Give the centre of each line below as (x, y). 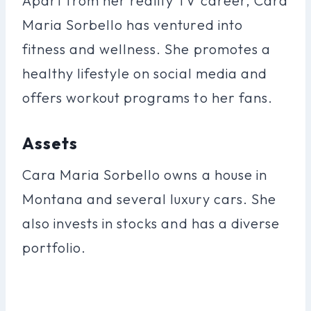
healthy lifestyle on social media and (145, 73)
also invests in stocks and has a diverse (151, 223)
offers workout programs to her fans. (148, 97)
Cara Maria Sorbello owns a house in (145, 174)
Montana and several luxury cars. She (149, 199)
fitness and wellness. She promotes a (146, 49)
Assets (50, 143)
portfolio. (54, 247)
